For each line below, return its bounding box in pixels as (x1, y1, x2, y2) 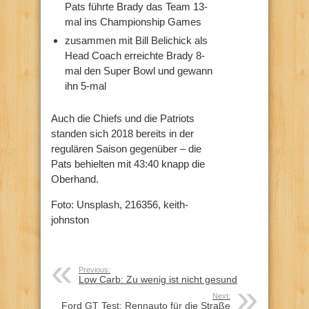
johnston (51, 214, 89, 226)
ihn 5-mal (65, 80, 106, 92)
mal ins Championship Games (65, 16, 201, 28)
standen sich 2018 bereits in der (51, 128, 194, 140)
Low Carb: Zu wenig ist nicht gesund (79, 274, 237, 286)
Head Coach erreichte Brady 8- (65, 50, 205, 62)
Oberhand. (51, 173, 99, 186)
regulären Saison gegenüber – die (51, 143, 201, 155)
